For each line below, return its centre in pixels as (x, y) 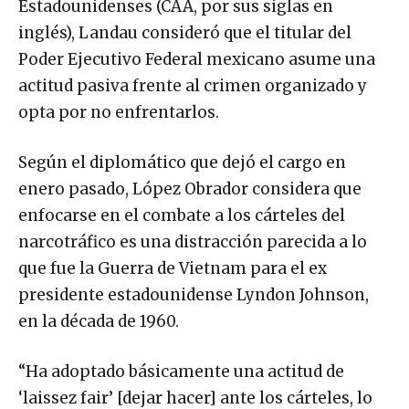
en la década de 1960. (99, 322)
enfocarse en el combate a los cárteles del (182, 216)
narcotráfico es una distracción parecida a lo (193, 242)
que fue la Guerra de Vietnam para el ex (173, 269)
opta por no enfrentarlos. (119, 113)
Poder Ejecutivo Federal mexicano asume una (197, 60)
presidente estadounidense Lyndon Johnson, (194, 295)
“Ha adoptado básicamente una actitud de (181, 372)
